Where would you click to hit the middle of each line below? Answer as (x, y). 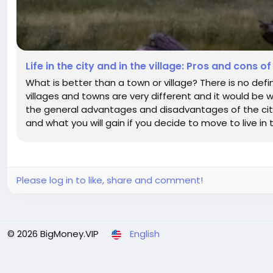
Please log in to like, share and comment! (110, 180)
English (145, 234)
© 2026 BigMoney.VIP (53, 234)
